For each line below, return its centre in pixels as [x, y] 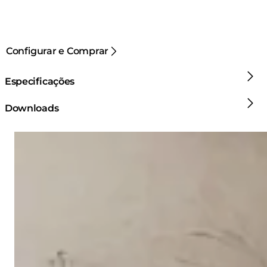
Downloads [32, 108]
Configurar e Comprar [58, 51]
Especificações [40, 81]
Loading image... [53, 136]
